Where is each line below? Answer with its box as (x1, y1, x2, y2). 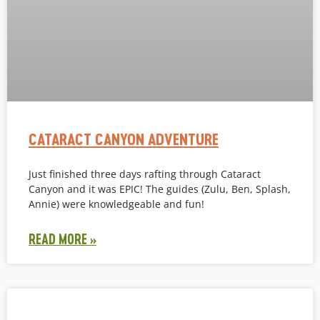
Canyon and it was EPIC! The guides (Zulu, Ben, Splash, (29, 181, 291, 196)
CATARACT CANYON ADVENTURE (29, 129, 219, 149)
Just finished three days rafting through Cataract (29, 166, 261, 181)
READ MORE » (29, 230, 96, 247)
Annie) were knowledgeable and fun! (29, 196, 204, 211)
